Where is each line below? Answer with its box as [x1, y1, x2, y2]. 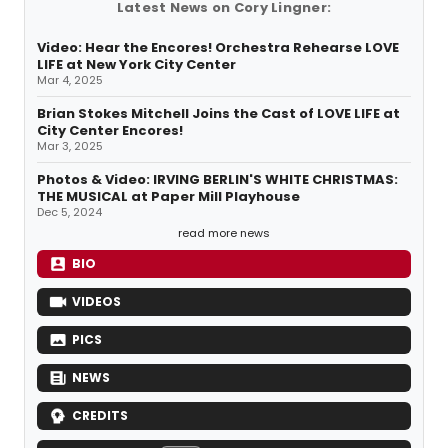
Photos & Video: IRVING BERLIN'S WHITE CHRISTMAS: [37, 170, 398, 190]
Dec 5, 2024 [37, 204, 102, 221]
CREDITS [72, 407, 128, 425]
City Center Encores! [37, 121, 183, 141]
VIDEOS [72, 293, 121, 311]
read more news [178, 225, 270, 242]
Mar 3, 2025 [37, 138, 103, 155]
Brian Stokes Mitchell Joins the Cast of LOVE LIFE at [37, 104, 400, 124]
